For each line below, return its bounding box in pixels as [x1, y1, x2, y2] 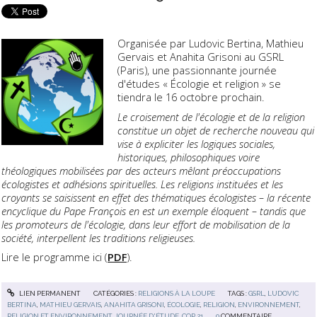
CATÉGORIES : [93, 289, 138, 298]
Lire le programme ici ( [1, 249, 108, 264]
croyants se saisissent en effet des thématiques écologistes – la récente [1, 190, 311, 204]
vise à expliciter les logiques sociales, [117, 136, 276, 151]
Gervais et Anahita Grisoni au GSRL [117, 50, 284, 64]
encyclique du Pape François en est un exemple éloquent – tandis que [1, 203, 306, 218]
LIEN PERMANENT [17, 289, 81, 298]
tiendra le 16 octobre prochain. [117, 90, 265, 105]
